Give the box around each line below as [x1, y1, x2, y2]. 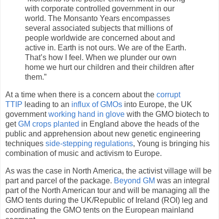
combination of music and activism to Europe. [5, 149, 162, 158]
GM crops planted [18, 120, 79, 129]
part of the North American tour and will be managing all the [5, 186, 210, 195]
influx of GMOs [71, 100, 122, 109]
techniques [5, 139, 45, 148]
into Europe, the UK [122, 100, 192, 109]
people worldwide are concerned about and [25, 34, 175, 43]
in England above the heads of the [79, 120, 199, 129]
